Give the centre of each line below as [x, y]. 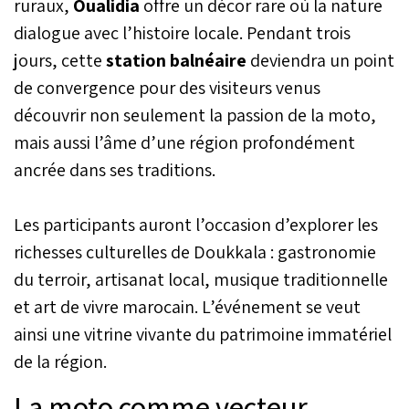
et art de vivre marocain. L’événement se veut [187, 306]
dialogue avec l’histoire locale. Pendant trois [182, 32]
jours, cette [60, 60]
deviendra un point [320, 60]
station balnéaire [176, 60]
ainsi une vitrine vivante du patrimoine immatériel [203, 334]
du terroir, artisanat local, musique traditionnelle [201, 279]
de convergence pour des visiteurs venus [167, 87]
